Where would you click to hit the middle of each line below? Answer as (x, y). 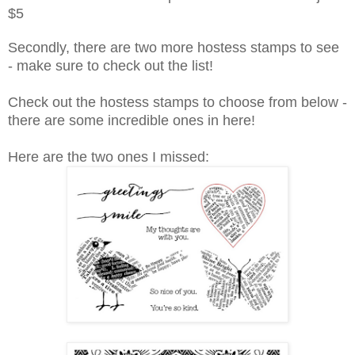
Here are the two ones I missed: (109, 157)
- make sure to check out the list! (111, 65)
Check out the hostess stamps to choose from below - (177, 102)
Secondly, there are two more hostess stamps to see (174, 47)
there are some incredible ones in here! (132, 120)
